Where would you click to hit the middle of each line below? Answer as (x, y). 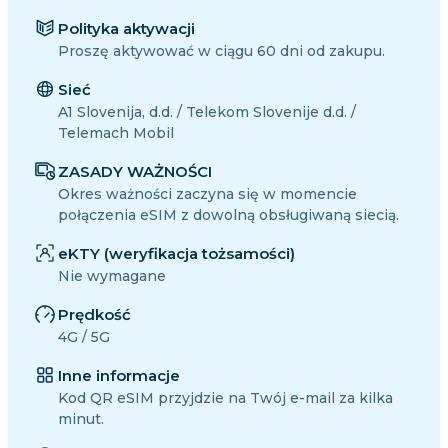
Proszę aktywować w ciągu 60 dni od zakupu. (221, 51)
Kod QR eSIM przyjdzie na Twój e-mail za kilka (225, 398)
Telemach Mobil (116, 133)
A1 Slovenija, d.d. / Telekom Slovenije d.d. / (207, 112)
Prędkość (94, 315)
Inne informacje (119, 376)
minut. (81, 419)
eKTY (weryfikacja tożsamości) (176, 254)
